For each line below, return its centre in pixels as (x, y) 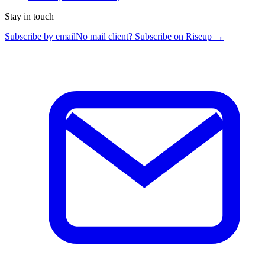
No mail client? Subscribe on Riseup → (150, 37)
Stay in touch (29, 17)
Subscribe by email (40, 37)
